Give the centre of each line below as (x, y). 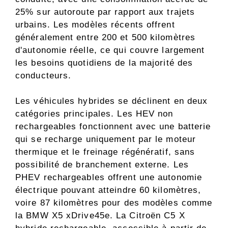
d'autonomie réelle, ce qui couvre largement (110, 50)
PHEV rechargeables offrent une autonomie (109, 178)
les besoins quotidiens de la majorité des (104, 63)
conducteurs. (44, 75)
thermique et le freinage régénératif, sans (105, 152)
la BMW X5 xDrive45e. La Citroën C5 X (100, 216)
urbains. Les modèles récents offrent (95, 24)
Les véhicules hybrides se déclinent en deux (112, 101)
